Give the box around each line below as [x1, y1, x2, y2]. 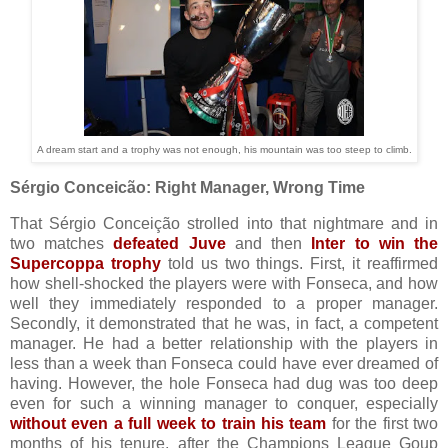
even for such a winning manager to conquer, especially [10, 395, 438, 413]
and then [225, 235, 312, 253]
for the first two [326, 415, 439, 433]
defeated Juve [113, 235, 226, 253]
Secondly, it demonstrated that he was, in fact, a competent [10, 315, 438, 333]
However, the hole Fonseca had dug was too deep [67, 375, 439, 393]
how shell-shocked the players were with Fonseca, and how [10, 275, 438, 293]
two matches [10, 235, 114, 253]
